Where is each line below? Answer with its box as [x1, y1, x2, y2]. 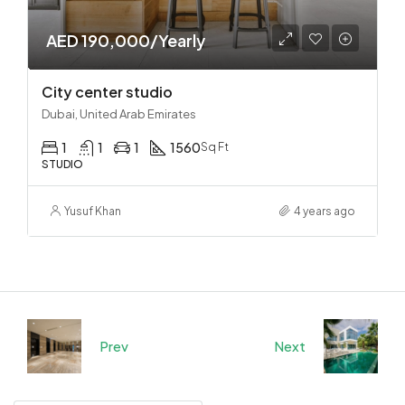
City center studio [42, 81, 173, 101]
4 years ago [294, 203, 355, 218]
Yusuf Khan [64, 203, 121, 218]
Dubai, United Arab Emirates [42, 106, 196, 121]
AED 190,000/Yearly [46, 29, 205, 51]
